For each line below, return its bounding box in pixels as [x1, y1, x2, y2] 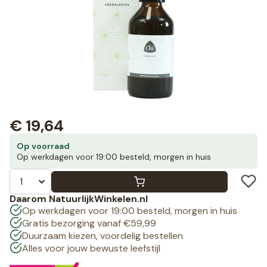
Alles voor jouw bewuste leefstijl [21, 242, 160, 255]
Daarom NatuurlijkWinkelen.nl [10, 193, 148, 206]
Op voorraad [17, 141, 70, 152]
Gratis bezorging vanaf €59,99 [21, 217, 156, 230]
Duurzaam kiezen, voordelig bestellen [21, 229, 183, 243]
